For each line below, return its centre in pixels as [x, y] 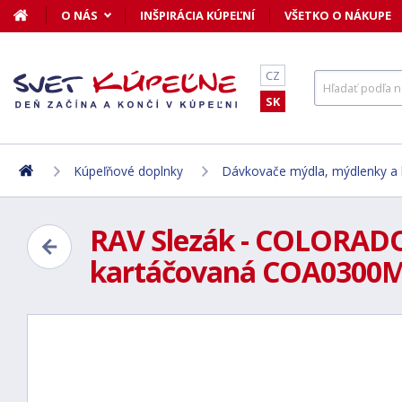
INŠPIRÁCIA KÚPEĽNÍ [197, 15]
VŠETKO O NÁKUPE [338, 15]
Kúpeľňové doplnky [129, 170]
